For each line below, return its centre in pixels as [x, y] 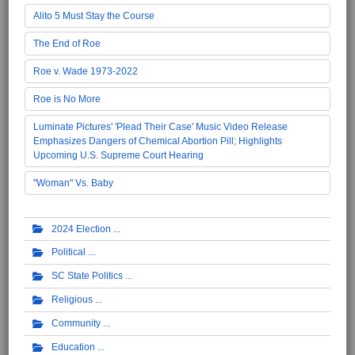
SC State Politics [87, 276]
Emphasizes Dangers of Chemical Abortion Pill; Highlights [158, 141]
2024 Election [81, 229]
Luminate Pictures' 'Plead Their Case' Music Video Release [160, 126]
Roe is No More [67, 99]
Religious [72, 300]
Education [73, 347]
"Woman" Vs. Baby [73, 183]
